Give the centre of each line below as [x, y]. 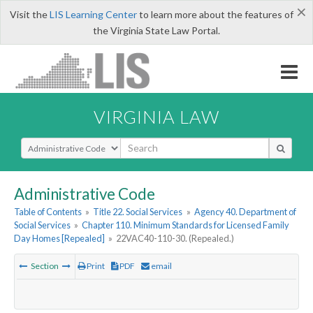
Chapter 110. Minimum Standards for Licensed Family [186, 225]
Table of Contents [48, 212]
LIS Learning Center [93, 14]
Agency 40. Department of [245, 212]
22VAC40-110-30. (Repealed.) [175, 239]
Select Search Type [63, 143]
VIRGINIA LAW [156, 116]
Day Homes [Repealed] [59, 239]
